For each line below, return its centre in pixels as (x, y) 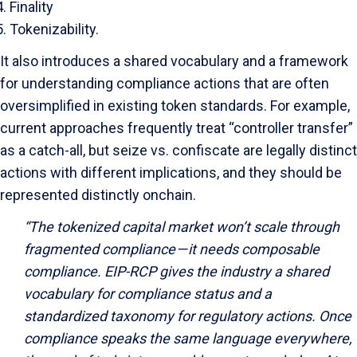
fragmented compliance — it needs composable (172, 249)
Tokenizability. (54, 29)
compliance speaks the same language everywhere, (188, 338)
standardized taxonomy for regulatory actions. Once (188, 316)
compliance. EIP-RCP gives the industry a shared (177, 271)
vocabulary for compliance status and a (148, 294)
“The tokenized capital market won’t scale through (182, 227)
